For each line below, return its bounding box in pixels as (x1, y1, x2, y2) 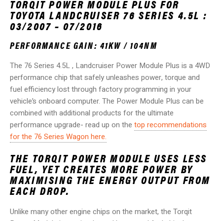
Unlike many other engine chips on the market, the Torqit (10, 206, 192, 217)
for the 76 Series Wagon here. (10, 131, 107, 142)
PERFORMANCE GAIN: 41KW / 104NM (10, 38, 157, 51)
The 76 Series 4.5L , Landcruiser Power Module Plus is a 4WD (10, 60, 210, 71)
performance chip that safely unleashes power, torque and (10, 72, 200, 83)
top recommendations (134, 119, 207, 130)
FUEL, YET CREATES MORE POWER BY (10, 160, 193, 176)
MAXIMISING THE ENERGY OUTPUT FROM (10, 171, 211, 187)
